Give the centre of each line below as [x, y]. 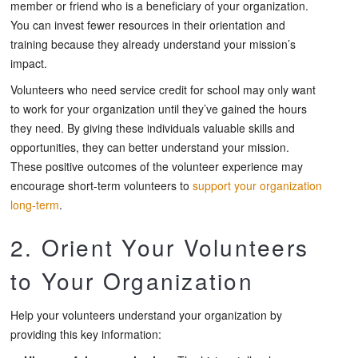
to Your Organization [132, 281]
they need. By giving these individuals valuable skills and [153, 128]
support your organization [257, 186]
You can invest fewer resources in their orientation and [148, 25]
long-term [35, 205]
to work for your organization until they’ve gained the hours [159, 109]
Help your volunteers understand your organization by [146, 315]
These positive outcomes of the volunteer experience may [157, 167]
